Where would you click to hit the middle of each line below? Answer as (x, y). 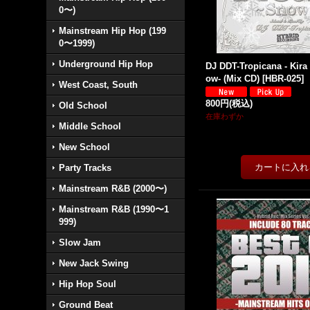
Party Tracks (85, 168)
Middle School (90, 126)
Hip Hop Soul (88, 284)
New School (85, 147)
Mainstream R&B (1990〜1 (114, 209)
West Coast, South (99, 85)
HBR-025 (283, 79)
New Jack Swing (94, 263)
